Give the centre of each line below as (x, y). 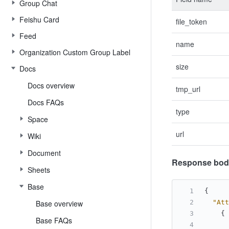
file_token (191, 21)
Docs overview (51, 85)
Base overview (59, 203)
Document (44, 153)
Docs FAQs (46, 102)
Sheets (39, 170)
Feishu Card (39, 19)
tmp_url (188, 89)
